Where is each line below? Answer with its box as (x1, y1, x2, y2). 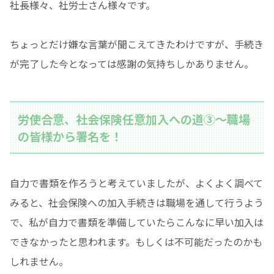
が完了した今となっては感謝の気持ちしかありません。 (10, 56, 254, 72)
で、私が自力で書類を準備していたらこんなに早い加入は (10, 215, 264, 230)
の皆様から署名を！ (18, 127, 123, 145)
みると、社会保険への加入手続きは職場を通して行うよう (10, 195, 264, 210)
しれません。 (10, 254, 68, 269)
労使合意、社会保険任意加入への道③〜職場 (18, 110, 251, 128)
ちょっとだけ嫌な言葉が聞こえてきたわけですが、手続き (10, 37, 264, 52)
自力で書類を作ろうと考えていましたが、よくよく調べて (10, 176, 263, 191)
